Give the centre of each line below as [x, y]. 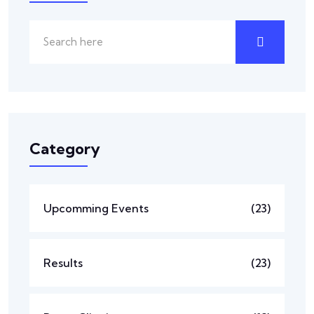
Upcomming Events [96, 209]
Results [63, 263]
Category [65, 149]
